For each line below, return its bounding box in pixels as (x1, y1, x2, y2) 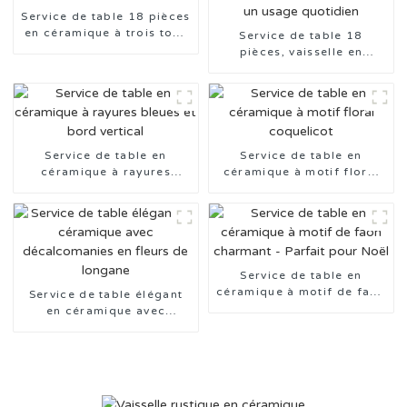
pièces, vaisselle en (239, 45, 363, 59)
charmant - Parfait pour (225, 302, 377, 315)
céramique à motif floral (223, 165, 380, 179)
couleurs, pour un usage (223, 78, 379, 92)
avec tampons (62, 43, 150, 56)
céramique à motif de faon (216, 285, 386, 299)
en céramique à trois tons (24, 26, 187, 40)
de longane (70, 337, 142, 351)
